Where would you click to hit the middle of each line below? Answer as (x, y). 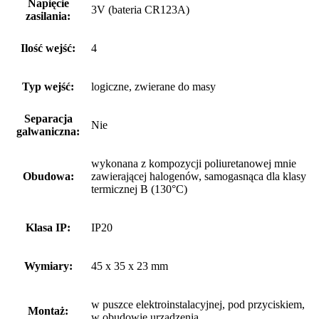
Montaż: (48, 311)
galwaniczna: (48, 132)
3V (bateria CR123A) (140, 10)
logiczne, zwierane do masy (153, 87)
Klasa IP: (48, 228)
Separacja (48, 119)
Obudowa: (48, 177)
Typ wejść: (48, 87)
